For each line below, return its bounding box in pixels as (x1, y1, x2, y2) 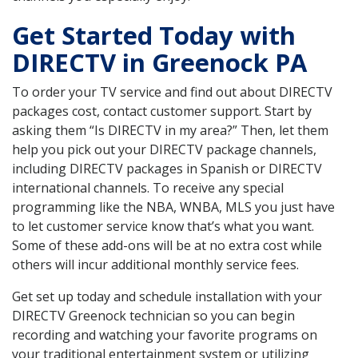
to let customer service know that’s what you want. (12, 217, 314, 236)
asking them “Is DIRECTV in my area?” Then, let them (12, 121, 328, 140)
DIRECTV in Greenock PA (12, 46, 307, 80)
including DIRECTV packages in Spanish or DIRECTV (12, 160, 322, 178)
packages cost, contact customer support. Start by (12, 102, 312, 121)
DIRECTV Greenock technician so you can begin (12, 307, 295, 325)
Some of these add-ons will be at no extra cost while (12, 237, 322, 255)
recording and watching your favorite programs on (12, 326, 317, 344)
